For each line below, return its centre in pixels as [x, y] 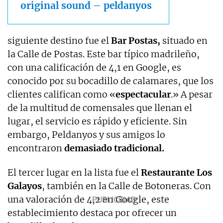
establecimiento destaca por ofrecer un [92, 213]
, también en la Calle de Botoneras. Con [126, 186]
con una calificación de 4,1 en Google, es [94, 67]
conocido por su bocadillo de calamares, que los [111, 81]
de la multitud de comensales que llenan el [100, 108]
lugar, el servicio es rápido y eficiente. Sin [97, 121]
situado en [184, 40]
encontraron [36, 148]
